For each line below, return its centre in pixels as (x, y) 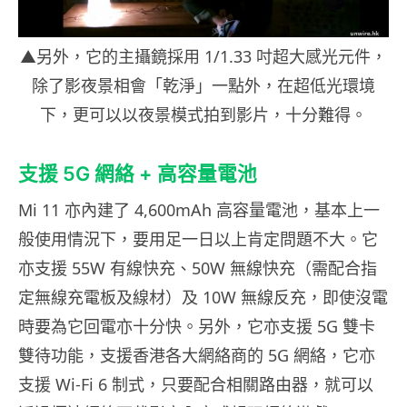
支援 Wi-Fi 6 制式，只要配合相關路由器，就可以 (196, 385)
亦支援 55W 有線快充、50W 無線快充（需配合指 (198, 268)
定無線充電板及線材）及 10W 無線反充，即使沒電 (203, 298)
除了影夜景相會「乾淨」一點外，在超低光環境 (203, 86)
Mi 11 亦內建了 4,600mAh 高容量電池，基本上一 (199, 210)
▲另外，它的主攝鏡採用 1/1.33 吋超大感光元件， (203, 57)
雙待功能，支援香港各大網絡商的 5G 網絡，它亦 (197, 356)
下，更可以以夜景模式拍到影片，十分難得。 (203, 115)
